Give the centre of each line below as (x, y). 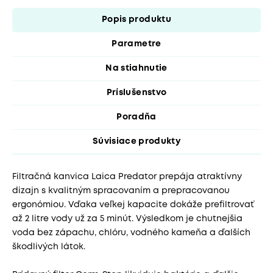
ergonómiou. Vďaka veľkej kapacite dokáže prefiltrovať (133, 205)
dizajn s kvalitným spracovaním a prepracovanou (121, 191)
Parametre (136, 44)
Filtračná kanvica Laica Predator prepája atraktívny (127, 177)
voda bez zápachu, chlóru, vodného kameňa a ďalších (131, 233)
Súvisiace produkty (136, 142)
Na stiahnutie (136, 69)
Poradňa (136, 117)
